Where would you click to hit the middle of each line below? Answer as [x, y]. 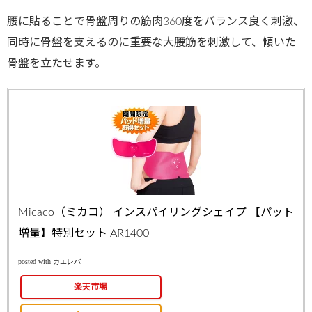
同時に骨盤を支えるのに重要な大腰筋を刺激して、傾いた [151, 42]
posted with [35, 261]
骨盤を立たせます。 [56, 63]
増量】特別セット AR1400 [83, 233]
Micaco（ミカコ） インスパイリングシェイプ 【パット [156, 212]
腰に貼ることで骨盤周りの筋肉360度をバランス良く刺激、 [156, 22]
